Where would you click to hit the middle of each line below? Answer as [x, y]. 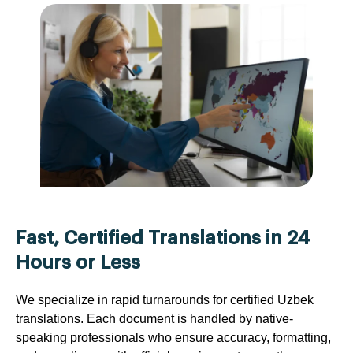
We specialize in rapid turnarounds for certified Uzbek [165, 299]
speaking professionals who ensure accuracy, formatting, [173, 337]
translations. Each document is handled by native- [154, 318]
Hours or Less [78, 262]
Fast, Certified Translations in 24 [163, 238]
